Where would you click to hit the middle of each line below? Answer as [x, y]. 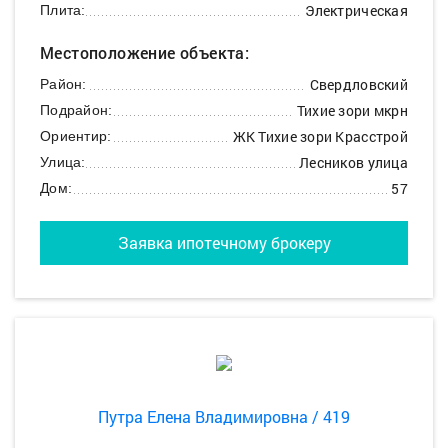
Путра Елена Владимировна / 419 [224, 417]
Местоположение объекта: [145, 53]
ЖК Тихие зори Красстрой [320, 137]
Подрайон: [76, 110]
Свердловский [358, 85]
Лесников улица [353, 163]
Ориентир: [76, 136]
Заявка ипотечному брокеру [224, 243]
